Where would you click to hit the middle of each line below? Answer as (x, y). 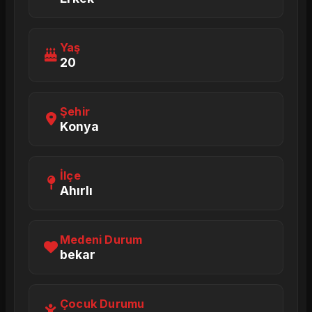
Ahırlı (76, 190)
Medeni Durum (101, 240)
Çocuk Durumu (102, 304)
